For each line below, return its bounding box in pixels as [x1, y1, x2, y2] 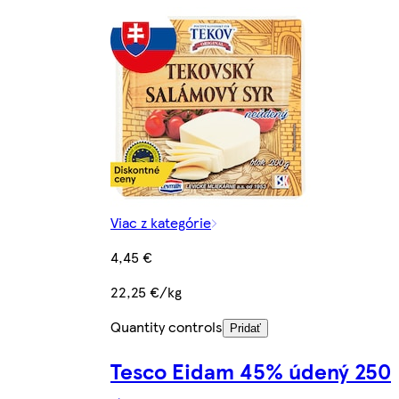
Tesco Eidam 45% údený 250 [110, 355, 391, 387]
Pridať [230, 322, 261, 336]
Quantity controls [110, 316, 223, 338]
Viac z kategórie [110, 212, 211, 233]
